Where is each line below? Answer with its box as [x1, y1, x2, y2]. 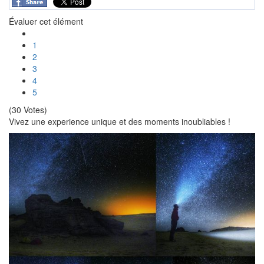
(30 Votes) [9, 104, 47, 115]
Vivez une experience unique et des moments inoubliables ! [9, 115, 230, 127]
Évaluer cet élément [9, 15, 83, 27]
